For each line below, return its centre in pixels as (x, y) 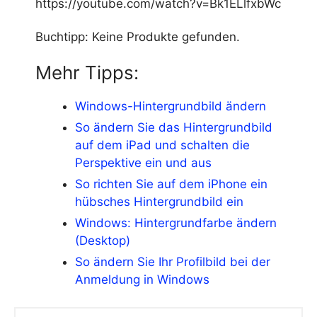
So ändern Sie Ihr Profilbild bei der (173, 262)
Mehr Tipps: (87, 73)
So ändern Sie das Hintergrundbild (174, 128)
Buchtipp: (64, 37)
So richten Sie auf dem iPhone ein (171, 184)
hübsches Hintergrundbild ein (159, 202)
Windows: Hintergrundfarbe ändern (176, 223)
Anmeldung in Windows (142, 280)
